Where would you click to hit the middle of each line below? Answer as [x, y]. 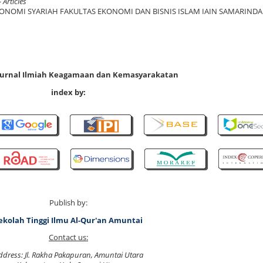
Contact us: [68, 238]
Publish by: [68, 203]
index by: [68, 92]
